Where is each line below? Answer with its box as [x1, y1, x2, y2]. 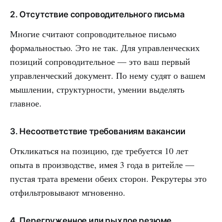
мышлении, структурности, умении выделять [10, 83, 184, 95]
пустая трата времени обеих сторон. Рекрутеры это [10, 172, 207, 184]
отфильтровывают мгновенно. [10, 186, 125, 198]
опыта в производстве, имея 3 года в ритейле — [10, 158, 194, 170]
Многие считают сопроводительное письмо [10, 27, 176, 40]
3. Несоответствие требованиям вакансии [10, 126, 185, 136]
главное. [10, 97, 42, 109]
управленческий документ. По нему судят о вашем [10, 69, 205, 81]
